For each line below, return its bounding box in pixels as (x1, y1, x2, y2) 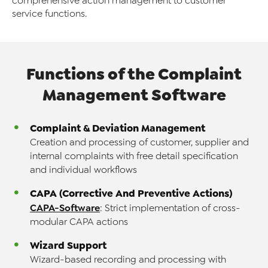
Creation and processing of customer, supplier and (30, 137, 249, 148)
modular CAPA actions (30, 217, 128, 228)
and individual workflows (30, 165, 137, 176)
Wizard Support (30, 239, 106, 252)
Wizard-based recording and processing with (30, 254, 226, 266)
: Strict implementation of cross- (100, 203, 240, 214)
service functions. (12, 8, 87, 20)
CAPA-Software (30, 202, 100, 214)
